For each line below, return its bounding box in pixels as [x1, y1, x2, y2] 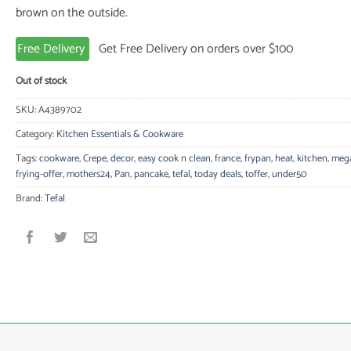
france [214, 150, 241, 167]
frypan [244, 150, 271, 167]
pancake [133, 165, 168, 183]
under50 [271, 165, 307, 183]
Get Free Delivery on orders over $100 [89, 38, 293, 60]
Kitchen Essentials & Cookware [56, 125, 183, 143]
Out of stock [15, 72, 67, 89]
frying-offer [15, 165, 63, 183]
